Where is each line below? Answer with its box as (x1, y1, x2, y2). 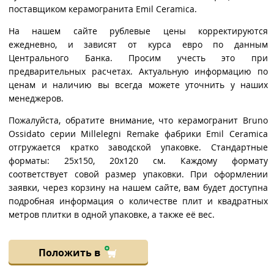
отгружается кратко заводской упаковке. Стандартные (9, 141, 268, 154)
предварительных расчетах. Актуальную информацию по (9, 65, 268, 78)
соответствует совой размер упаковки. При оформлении (9, 168, 268, 180)
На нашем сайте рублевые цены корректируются (9, 25, 268, 37)
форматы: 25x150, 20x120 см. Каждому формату (9, 155, 268, 167)
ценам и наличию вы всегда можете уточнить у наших (9, 79, 268, 91)
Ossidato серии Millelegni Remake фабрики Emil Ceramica (9, 128, 268, 140)
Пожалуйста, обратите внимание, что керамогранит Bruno (9, 114, 268, 127)
